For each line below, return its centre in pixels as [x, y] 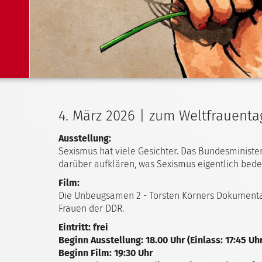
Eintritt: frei [83, 227]
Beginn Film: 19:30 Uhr [106, 253]
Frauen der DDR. [91, 208]
